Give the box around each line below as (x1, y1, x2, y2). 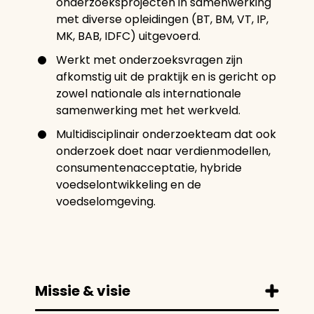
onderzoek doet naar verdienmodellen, (56, 143, 271, 159)
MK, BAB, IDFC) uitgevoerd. (56, 28, 200, 44)
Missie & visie (35, 281, 130, 301)
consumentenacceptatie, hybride (56, 160, 242, 176)
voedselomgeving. (56, 193, 158, 210)
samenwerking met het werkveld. (56, 102, 240, 118)
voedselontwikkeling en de (56, 177, 201, 193)
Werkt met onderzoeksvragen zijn (56, 52, 243, 68)
